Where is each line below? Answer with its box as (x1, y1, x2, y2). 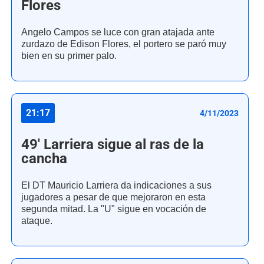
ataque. (21, 215, 52, 227)
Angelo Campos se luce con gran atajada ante (21, 27, 214, 38)
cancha (21, 150, 67, 167)
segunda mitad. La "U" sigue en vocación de (21, 203, 206, 215)
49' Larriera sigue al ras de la (21, 136, 204, 153)
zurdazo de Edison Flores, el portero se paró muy (21, 38, 226, 50)
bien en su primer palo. (21, 50, 117, 62)
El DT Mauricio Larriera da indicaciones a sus (21, 180, 212, 192)
